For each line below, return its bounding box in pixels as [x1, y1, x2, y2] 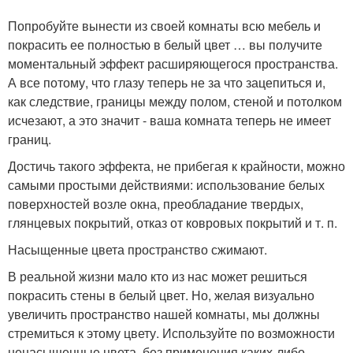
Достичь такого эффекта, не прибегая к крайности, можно [8, 156, 345, 175]
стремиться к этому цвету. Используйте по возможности [8, 323, 335, 342]
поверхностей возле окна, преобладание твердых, [8, 194, 303, 213]
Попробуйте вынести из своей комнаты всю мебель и [8, 16, 321, 35]
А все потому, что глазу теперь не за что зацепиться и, [8, 72, 325, 91]
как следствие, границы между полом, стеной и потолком [8, 91, 342, 110]
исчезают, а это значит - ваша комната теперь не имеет [8, 110, 331, 129]
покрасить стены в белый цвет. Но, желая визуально [8, 285, 314, 304]
